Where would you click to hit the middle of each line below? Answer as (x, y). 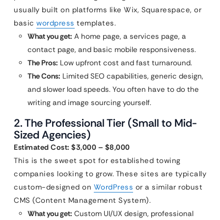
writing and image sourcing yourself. (89, 103)
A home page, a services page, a (129, 36)
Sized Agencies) (52, 135)
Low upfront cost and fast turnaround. (125, 63)
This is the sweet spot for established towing (97, 161)
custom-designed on (54, 187)
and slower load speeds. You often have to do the (113, 89)
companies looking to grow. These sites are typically (110, 174)
